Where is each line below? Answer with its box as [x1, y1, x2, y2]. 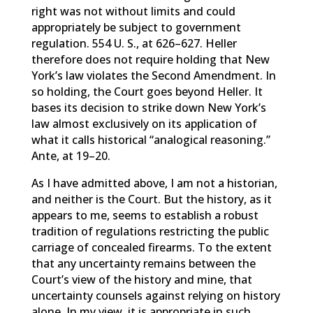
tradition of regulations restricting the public [31, 224, 269, 239]
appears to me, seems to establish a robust [31, 208, 259, 223]
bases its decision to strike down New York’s [31, 100, 266, 115]
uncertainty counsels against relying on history [31, 288, 280, 303]
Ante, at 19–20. [31, 148, 110, 163]
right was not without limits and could [31, 3, 235, 19]
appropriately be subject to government [31, 20, 241, 35]
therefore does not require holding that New [31, 52, 270, 67]
